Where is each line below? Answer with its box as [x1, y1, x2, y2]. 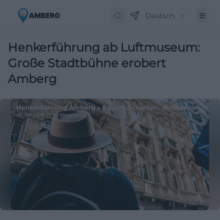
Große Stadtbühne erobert [8, 56, 166, 70]
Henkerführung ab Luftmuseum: [8, 40, 200, 55]
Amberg [8, 72, 56, 86]
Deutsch [145, 11, 174, 20]
